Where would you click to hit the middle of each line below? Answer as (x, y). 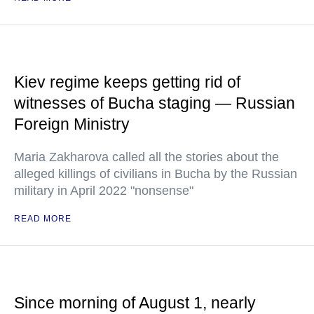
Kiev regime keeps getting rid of (127, 82)
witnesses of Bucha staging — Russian (155, 103)
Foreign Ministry (72, 124)
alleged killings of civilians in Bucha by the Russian (156, 174)
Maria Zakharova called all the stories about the (146, 157)
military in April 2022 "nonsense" (104, 191)
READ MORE (43, 219)
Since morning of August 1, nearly (135, 303)
